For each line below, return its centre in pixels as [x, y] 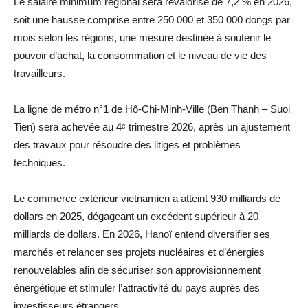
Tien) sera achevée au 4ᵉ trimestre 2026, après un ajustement [152, 126]
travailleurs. [40, 73]
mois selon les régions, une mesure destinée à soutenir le [142, 37]
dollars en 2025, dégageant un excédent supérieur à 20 [136, 216]
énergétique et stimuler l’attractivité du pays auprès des [137, 287]
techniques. [40, 162]
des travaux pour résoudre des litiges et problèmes [127, 144]
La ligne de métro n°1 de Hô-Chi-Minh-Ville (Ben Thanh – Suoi [152, 109]
